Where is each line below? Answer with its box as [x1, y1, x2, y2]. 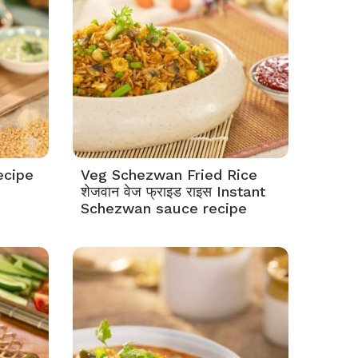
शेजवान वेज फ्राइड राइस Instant [81, 183, 265, 200]
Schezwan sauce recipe [81, 200, 247, 217]
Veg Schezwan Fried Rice [81, 166, 257, 183]
